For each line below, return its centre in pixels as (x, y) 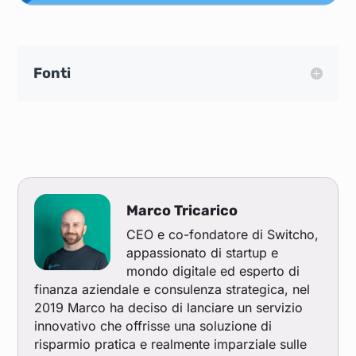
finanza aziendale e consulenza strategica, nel (172, 290)
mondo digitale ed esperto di (213, 271)
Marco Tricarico (182, 211)
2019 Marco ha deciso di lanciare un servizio (169, 308)
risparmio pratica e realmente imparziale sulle (171, 344)
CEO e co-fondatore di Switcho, (223, 235)
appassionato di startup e (203, 253)
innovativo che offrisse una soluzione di (153, 326)
